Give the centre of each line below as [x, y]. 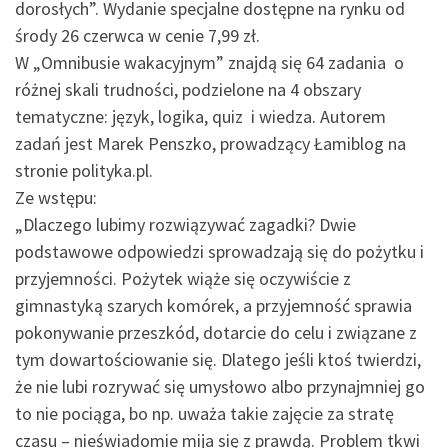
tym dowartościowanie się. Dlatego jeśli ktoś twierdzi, [218, 359]
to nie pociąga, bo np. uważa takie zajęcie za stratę [204, 413]
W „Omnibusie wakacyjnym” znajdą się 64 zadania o [209, 62]
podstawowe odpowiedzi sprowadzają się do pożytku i [219, 251]
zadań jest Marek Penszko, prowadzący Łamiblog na [210, 143]
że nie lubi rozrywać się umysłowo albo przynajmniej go [220, 386]
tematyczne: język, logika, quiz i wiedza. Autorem [200, 116]
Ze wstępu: [56, 197]
